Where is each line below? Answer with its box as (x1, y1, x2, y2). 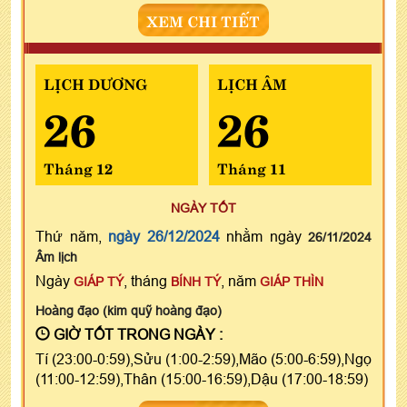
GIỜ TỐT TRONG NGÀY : (50, 325, 223, 342)
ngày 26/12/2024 (108, 227, 220, 244)
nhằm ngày (219, 227, 308, 244)
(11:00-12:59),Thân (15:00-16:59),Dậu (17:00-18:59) (35, 370, 368, 387)
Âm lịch (35, 249, 77, 264)
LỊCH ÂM (216, 71, 287, 94)
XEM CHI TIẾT (147, 8, 260, 31)
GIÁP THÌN (260, 273, 323, 289)
